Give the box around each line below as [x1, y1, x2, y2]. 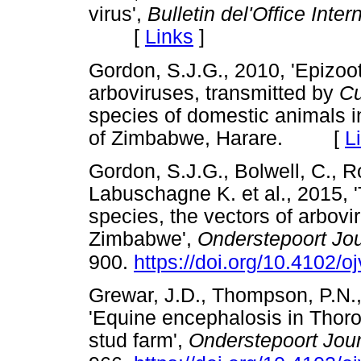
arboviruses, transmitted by [89, 81, 339, 104]
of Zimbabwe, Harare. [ [89, 127, 345, 149]
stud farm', [89, 329, 189, 351]
